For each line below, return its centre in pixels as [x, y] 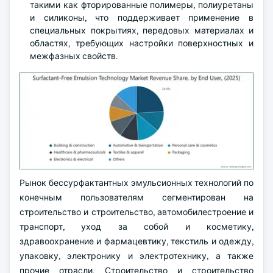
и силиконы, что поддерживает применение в [142, 17]
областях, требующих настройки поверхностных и [142, 43]
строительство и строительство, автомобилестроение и [136, 212]
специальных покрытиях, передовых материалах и [142, 30]
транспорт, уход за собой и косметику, [136, 227]
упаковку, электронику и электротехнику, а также [136, 256]
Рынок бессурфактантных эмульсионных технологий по [136, 183]
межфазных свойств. [74, 56]
